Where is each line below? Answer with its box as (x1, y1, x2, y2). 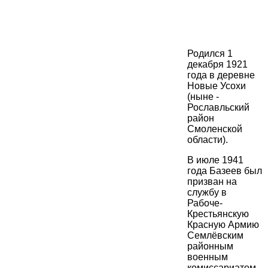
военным (187, 252, 228, 263)
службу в (187, 187, 227, 198)
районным (187, 241, 233, 252)
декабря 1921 (187, 59, 248, 70)
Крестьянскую (187, 209, 249, 220)
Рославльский (187, 102, 249, 113)
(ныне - (187, 92, 219, 102)
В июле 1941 (187, 155, 243, 166)
